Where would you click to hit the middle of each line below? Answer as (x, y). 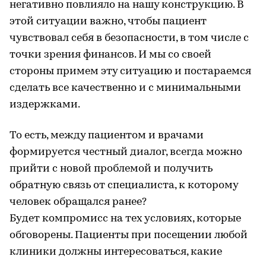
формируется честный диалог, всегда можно (126, 152)
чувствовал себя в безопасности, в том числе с (129, 38)
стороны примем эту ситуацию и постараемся (130, 71)
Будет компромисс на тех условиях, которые (125, 218)
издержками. (45, 104)
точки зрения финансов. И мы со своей (110, 55)
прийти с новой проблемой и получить (111, 169)
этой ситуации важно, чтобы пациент (108, 21)
